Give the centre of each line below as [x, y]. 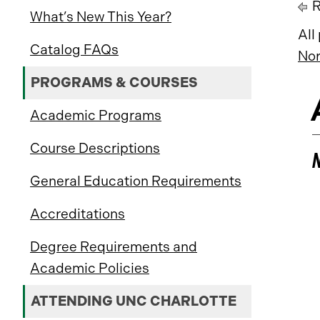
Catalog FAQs [74, 50]
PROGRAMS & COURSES [114, 82]
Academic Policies [90, 268]
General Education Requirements [136, 181]
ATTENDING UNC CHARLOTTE [134, 301]
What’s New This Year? [101, 17]
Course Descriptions [95, 148]
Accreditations [77, 214]
